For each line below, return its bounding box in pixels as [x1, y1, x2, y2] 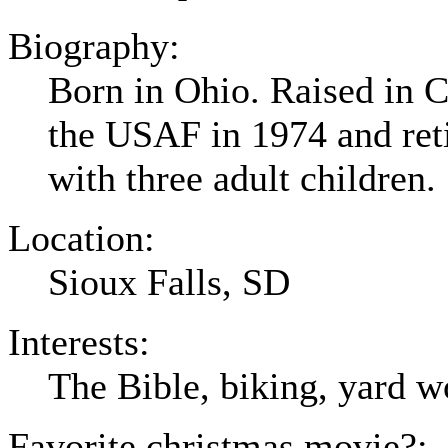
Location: [8, 216, 155, 259]
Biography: [8, 24, 180, 67]
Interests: [8, 320, 150, 363]
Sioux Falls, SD [48, 260, 290, 303]
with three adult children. [48, 156, 436, 199]
